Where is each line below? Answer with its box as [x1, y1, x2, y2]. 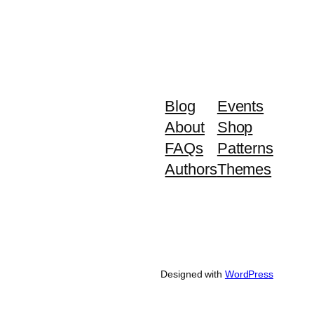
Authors [165, 161, 217, 179]
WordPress [224, 268, 273, 280]
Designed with [161, 268, 225, 280]
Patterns [217, 139, 273, 158]
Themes [217, 161, 272, 179]
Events [217, 97, 264, 116]
